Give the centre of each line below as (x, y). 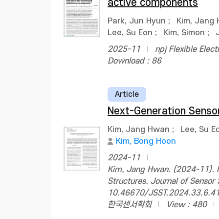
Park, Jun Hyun (137, 21)
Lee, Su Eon (130, 33)
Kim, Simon (184, 33)
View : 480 (186, 205)
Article (127, 94)
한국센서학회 (130, 205)
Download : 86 (134, 61)
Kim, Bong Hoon (146, 141)
